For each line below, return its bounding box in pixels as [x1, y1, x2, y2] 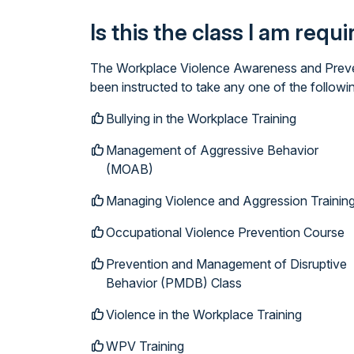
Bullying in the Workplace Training [106, 111, 296, 126]
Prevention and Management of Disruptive [106, 256, 347, 272]
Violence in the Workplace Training [106, 307, 302, 322]
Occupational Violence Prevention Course [106, 224, 345, 240]
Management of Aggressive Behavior [106, 142, 318, 158]
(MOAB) [106, 161, 153, 177]
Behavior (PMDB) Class [106, 275, 242, 291]
